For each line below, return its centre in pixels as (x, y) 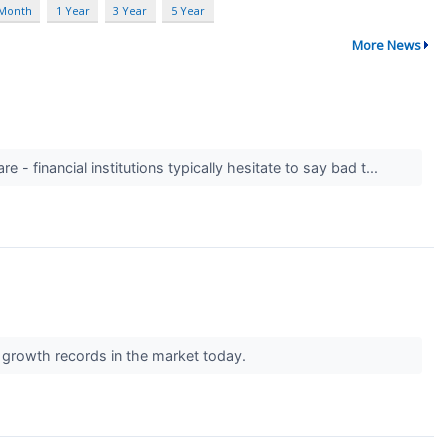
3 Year (130, 11)
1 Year (72, 11)
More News (386, 44)
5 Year (187, 11)
